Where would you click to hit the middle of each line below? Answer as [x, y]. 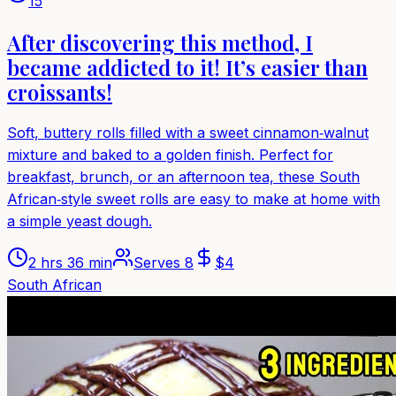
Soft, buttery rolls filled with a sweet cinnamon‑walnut [188, 132]
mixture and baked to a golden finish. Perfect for [170, 154]
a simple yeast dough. [80, 221]
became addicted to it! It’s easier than [187, 68]
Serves [159, 262]
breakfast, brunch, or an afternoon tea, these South [183, 176]
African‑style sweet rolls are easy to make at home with [194, 198]
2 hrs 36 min [70, 262]
